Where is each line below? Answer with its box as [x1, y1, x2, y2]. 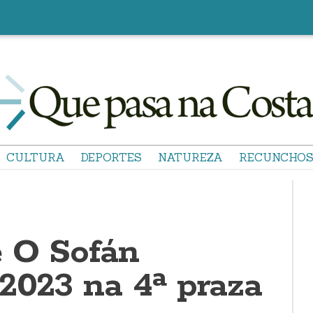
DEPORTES [81, 150, 142, 164]
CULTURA [6, 150, 65, 164]
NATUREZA [158, 150, 223, 164]
